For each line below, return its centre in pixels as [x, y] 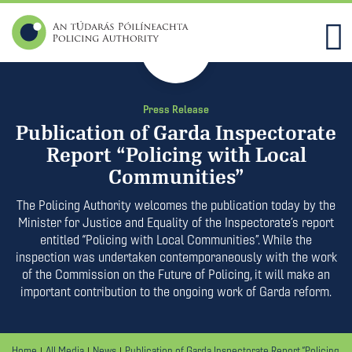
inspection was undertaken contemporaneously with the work [176, 257]
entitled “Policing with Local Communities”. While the [176, 240]
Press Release [176, 109]
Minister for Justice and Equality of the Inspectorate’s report [176, 222]
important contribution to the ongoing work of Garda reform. [176, 291]
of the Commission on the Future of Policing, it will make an [176, 274]
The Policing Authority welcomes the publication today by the [176, 205]
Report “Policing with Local [176, 156]
